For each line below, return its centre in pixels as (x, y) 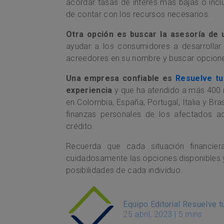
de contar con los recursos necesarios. (138, 14)
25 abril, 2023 (148, 214)
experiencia (89, 90)
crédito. (80, 126)
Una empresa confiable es (121, 78)
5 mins (190, 214)
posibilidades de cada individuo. (124, 170)
